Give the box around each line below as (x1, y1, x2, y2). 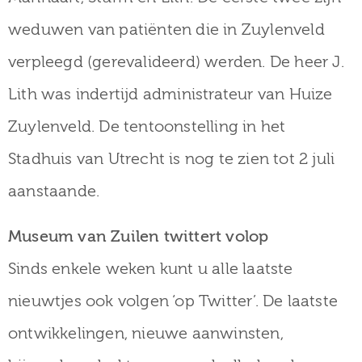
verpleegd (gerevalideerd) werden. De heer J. (8, 52, 344, 71)
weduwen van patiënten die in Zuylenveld (8, 19, 325, 39)
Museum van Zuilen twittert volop (8, 226, 269, 246)
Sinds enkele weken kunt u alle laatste (8, 259, 293, 278)
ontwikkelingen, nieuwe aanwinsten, (8, 323, 284, 343)
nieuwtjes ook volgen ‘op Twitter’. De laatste (8, 291, 339, 310)
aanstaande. (8, 181, 100, 200)
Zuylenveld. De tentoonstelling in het (8, 116, 286, 136)
